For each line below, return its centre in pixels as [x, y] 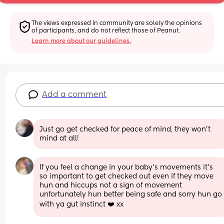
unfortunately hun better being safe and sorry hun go [131, 194]
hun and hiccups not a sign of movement [111, 185]
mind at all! [59, 138]
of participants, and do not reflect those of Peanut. [106, 31]
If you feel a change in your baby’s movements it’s [126, 167]
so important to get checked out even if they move [127, 176]
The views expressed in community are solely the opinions [117, 23]
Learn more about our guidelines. [81, 41]
